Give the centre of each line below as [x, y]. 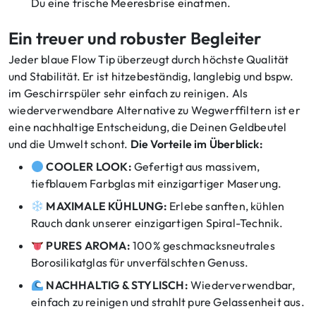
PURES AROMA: [88, 246]
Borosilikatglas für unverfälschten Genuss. [140, 263]
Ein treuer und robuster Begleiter [135, 38]
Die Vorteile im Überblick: [196, 144]
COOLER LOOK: [89, 167]
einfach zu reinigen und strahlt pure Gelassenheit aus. [168, 302]
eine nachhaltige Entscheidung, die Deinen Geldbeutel [148, 127]
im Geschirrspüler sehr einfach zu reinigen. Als [128, 93]
